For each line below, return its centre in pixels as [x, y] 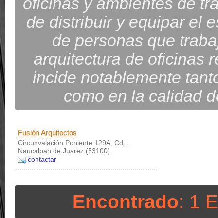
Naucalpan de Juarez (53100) [64, 151]
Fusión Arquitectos [47, 133]
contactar [42, 159]
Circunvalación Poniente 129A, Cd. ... [75, 143]
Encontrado [126, 202]
